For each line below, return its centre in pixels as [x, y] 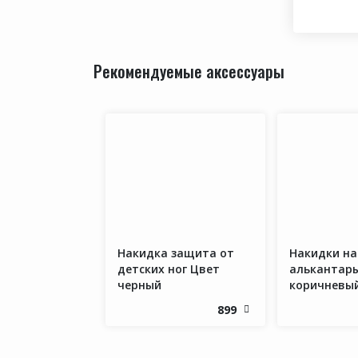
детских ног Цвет [169, 269]
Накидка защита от [176, 253]
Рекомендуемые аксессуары [189, 72]
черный [139, 285]
